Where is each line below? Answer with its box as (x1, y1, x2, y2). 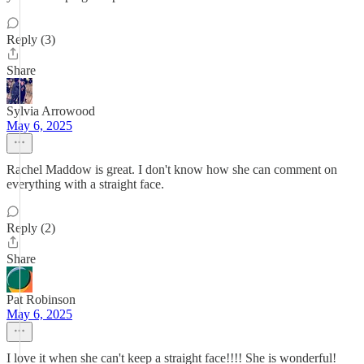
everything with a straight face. (6, 177, 164, 191)
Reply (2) (6, 221, 55, 235)
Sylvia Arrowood (6, 104, 95, 118)
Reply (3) (6, 32, 55, 46)
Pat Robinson (6, 292, 76, 306)
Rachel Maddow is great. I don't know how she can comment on (6, 162, 337, 176)
